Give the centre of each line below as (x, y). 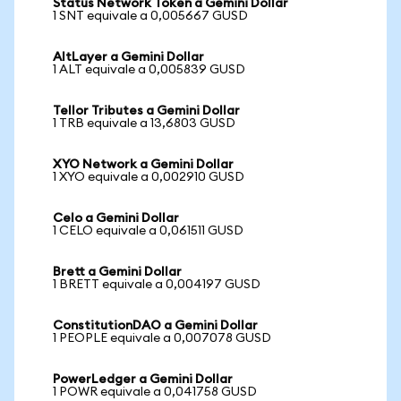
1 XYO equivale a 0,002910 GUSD (149, 177)
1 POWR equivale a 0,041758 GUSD (155, 392)
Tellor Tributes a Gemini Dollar (146, 111)
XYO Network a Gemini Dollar (143, 165)
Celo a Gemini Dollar (116, 218)
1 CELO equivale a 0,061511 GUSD (148, 231)
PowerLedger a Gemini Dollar (143, 380)
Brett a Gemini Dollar (117, 272)
